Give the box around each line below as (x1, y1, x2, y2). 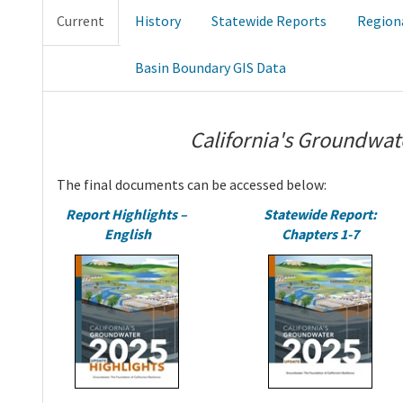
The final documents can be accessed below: (57, 175, 327, 193)
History (135, 12, 181, 31)
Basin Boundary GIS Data (135, 58, 286, 77)
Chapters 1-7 (281, 224, 359, 243)
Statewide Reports (211, 12, 327, 31)
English (102, 224, 152, 243)
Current (57, 12, 104, 31)
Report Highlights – (66, 204, 188, 223)
